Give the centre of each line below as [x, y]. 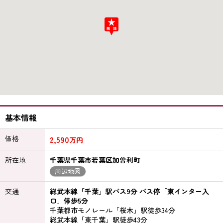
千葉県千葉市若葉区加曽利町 [95, 160]
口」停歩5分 [69, 201]
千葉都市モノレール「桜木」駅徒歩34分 [112, 210]
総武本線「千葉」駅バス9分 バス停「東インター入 [129, 191]
